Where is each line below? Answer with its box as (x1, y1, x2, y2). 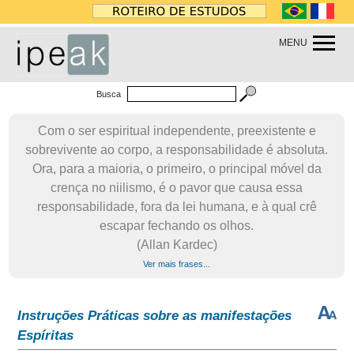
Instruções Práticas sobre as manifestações (17, 308, 292, 323)
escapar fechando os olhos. (100, 219, 254, 232)
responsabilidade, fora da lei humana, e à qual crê (36, 200, 317, 213)
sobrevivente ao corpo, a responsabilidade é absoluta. (25, 143, 329, 156)
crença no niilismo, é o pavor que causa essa (51, 181, 303, 194)
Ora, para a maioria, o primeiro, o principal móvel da (32, 162, 322, 175)
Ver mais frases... (143, 259, 211, 269)
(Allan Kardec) (136, 238, 217, 251)
